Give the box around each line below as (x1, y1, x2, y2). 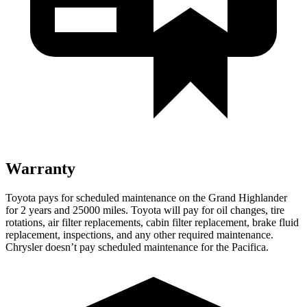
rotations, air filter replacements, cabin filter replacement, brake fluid (5, 216, 299, 228)
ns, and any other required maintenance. (101, 228, 273, 241)
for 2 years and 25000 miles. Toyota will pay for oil (5, 204, 230, 216)
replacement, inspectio (5, 228, 101, 241)
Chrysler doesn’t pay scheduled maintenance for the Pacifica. (5, 241, 269, 253)
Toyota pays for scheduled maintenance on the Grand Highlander (5, 191, 287, 204)
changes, (230, 204, 268, 216)
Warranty (5, 159, 75, 177)
